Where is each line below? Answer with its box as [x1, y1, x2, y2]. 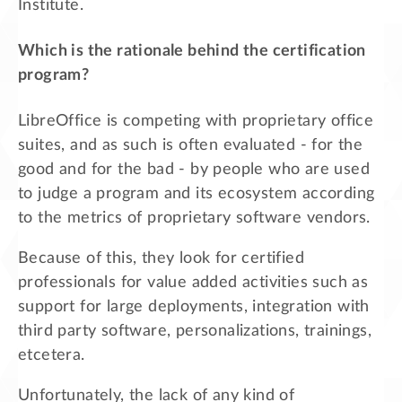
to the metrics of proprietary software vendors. [18, 210, 371, 227]
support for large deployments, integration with [18, 299, 370, 316]
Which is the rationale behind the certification [18, 43, 366, 60]
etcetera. [18, 347, 85, 364]
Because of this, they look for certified [18, 250, 304, 267]
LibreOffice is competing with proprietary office [18, 113, 374, 130]
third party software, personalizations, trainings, [18, 323, 371, 340]
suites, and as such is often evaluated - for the [18, 137, 363, 154]
